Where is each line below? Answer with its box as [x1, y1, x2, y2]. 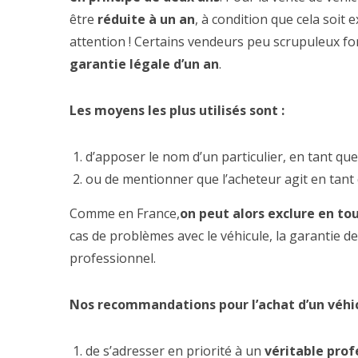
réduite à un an [97, 10, 195, 28]
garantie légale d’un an [70, 55, 219, 73]
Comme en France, [70, 205, 180, 222]
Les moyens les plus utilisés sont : [70, 101, 284, 119]
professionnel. [70, 249, 156, 267]
